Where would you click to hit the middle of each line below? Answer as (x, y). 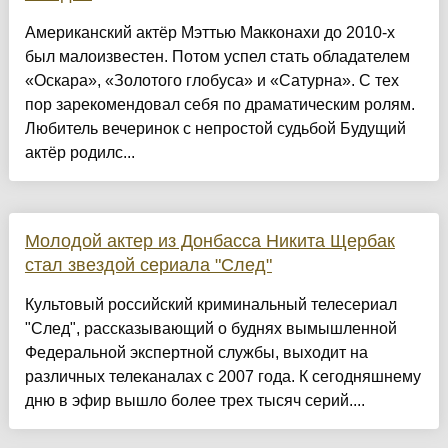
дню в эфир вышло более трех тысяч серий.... (194, 401)
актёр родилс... (79, 153)
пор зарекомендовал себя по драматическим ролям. (219, 105)
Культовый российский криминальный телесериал (210, 305)
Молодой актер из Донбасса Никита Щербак (209, 241)
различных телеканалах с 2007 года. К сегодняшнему (222, 377)
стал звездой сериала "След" (148, 265)
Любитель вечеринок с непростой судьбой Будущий (215, 129)
